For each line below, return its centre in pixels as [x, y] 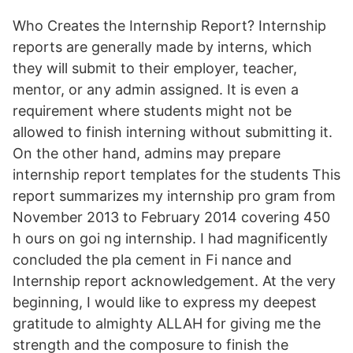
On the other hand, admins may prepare [147, 153]
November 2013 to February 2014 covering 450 [171, 217]
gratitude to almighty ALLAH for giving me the [167, 323]
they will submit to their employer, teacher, [155, 68]
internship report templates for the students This [176, 175]
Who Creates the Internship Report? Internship [169, 26]
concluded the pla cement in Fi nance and [152, 260]
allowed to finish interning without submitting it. [173, 132]
